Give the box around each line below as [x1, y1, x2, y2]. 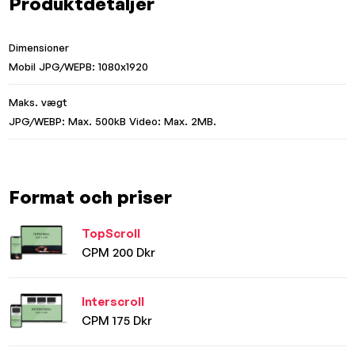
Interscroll [82, 294, 145, 310]
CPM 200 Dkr [82, 244, 156, 260]
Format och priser [9, 185, 173, 208]
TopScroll [82, 225, 141, 241]
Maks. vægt [9, 96, 68, 109]
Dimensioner [9, 41, 70, 55]
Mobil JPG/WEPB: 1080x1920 [9, 60, 149, 74]
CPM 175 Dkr [82, 313, 153, 329]
